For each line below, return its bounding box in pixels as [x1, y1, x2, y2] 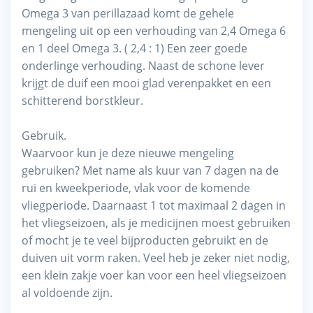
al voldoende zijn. [22, 284, 112, 300]
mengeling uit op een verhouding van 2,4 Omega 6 [22, 22, 286, 38]
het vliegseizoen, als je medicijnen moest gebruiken [22, 214, 291, 231]
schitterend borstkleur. [22, 92, 146, 108]
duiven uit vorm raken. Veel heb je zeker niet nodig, [22, 249, 290, 265]
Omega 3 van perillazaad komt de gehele [22, 5, 234, 21]
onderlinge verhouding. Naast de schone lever [22, 57, 265, 73]
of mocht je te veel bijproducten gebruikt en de [22, 232, 268, 248]
